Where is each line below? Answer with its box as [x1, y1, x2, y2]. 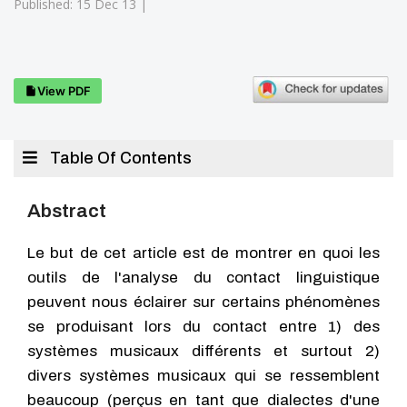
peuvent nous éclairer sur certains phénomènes [27, 293, 380, 311]
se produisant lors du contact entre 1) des [27, 318, 380, 335]
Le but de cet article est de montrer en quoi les [27, 244, 380, 262]
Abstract [27, 201, 106, 221]
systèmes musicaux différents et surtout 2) [27, 342, 380, 360]
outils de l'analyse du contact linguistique [27, 269, 380, 286]
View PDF [37, 83, 91, 98]
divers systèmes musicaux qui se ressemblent [27, 367, 380, 384]
